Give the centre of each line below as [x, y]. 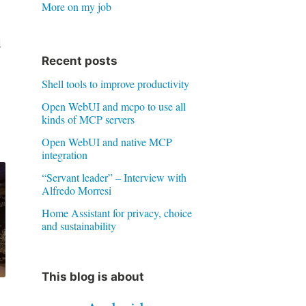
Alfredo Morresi [76, 190]
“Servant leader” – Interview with [114, 177]
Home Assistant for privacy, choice [116, 212]
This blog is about [93, 276]
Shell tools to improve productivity [115, 83]
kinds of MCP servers [88, 119]
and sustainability [79, 225]
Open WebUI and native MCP [107, 141]
